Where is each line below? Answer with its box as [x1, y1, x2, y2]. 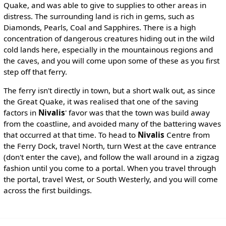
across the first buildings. [3, 185, 92, 195]
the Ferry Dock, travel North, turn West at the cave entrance [3, 140, 216, 151]
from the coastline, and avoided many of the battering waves [3, 118, 221, 129]
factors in [3, 107, 38, 118]
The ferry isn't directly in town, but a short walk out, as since [3, 85, 215, 95]
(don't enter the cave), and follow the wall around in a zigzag [3, 151, 219, 162]
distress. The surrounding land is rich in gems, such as [3, 11, 194, 21]
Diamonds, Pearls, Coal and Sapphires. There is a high [3, 22, 196, 32]
